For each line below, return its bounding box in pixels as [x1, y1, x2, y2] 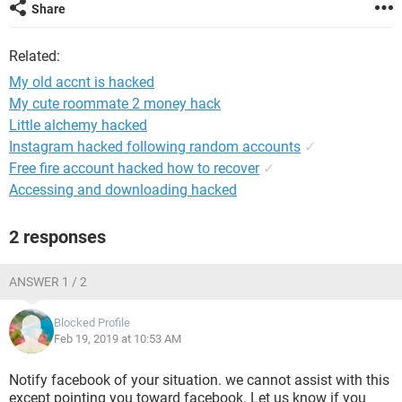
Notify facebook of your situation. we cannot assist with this [9, 371, 389, 389]
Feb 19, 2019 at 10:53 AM [54, 332, 181, 345]
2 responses [9, 226, 106, 248]
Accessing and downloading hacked [9, 181, 237, 198]
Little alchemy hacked [9, 117, 147, 134]
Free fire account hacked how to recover [9, 160, 259, 177]
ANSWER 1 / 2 [9, 275, 87, 289]
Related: [9, 48, 60, 65]
